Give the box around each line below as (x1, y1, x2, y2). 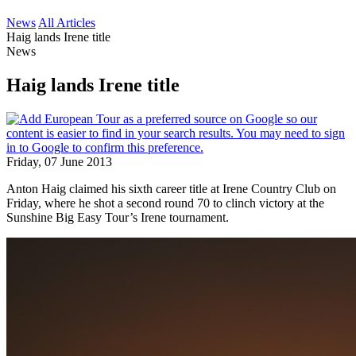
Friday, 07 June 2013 (6, 154, 112, 168)
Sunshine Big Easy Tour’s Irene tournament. (6, 210, 229, 224)
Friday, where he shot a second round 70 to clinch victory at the (6, 195, 324, 210)
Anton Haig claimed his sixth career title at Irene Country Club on (6, 181, 336, 195)
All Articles (38, 16, 95, 29)
